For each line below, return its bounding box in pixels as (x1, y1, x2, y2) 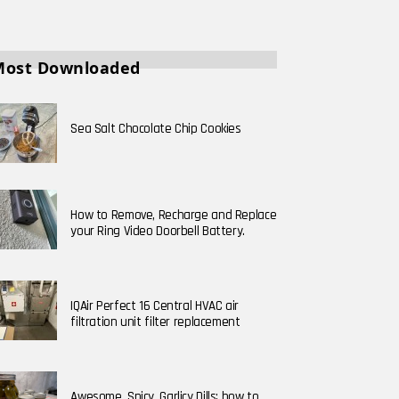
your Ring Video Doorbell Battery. (70, 223, 245, 240)
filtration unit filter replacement (70, 313, 240, 331)
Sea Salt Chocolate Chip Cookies (70, 120, 241, 138)
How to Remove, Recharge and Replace (70, 207, 277, 224)
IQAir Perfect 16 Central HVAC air (70, 297, 239, 315)
